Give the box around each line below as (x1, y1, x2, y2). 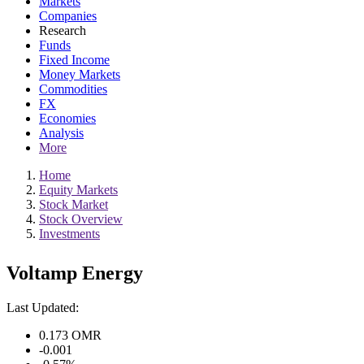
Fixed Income (39, 53, 110, 67)
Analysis (39, 126, 84, 140)
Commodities (39, 82, 107, 96)
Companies (39, 9, 97, 23)
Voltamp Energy (6, 262, 143, 284)
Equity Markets (39, 183, 118, 197)
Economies (39, 111, 96, 125)
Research (39, 24, 86, 37)
